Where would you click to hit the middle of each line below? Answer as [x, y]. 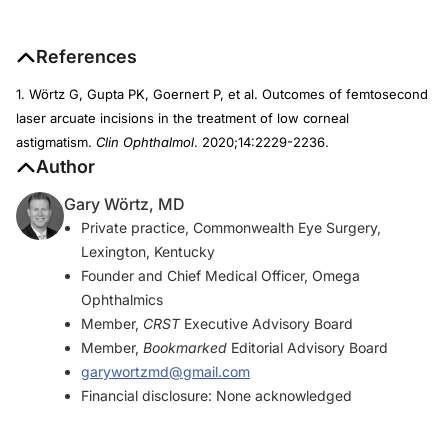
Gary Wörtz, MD [124, 204]
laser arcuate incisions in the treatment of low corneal [182, 118]
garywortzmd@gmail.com [165, 371]
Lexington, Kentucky [148, 251]
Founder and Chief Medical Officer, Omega [220, 275]
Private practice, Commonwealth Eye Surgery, [231, 227]
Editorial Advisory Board [307, 347]
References [86, 56]
